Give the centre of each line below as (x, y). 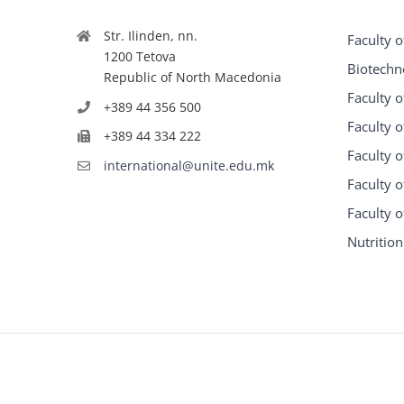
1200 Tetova (139, 56)
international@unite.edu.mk (188, 166)
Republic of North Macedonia (192, 77)
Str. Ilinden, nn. (150, 35)
